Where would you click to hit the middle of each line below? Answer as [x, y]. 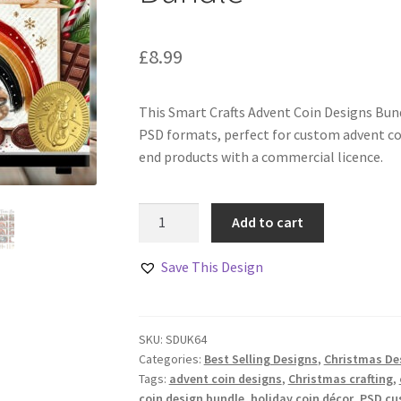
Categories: [171, 359]
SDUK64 [186, 340]
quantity [163, 347]
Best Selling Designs [260, 359]
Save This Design [212, 267]
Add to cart [268, 222]
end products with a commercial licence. [260, 156]
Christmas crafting [340, 379]
